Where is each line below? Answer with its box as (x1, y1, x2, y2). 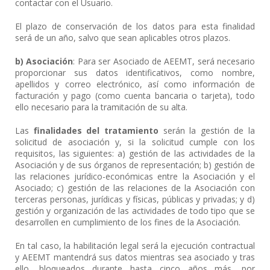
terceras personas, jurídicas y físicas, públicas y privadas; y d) (15, 193, 255, 205)
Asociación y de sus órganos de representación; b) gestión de (15, 159, 255, 171)
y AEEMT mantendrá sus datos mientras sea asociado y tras (15, 251, 255, 263)
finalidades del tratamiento (33, 125, 159, 136)
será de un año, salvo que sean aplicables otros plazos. (15, 32, 230, 43)
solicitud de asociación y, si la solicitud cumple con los (15, 136, 255, 148)
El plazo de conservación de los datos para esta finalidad (15, 20, 255, 32)
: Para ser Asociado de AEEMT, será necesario (73, 55, 255, 67)
